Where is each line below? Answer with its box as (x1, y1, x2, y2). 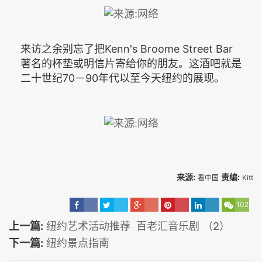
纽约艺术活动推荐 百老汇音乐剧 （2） (46, 219, 230, 232)
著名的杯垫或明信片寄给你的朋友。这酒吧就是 (20, 57, 242, 70)
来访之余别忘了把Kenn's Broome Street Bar (20, 43, 233, 56)
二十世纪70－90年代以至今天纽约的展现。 (20, 72, 225, 85)
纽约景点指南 (46, 236, 109, 249)
